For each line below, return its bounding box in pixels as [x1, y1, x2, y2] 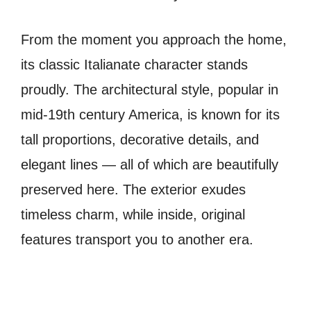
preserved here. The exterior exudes [21, 182, 246, 198]
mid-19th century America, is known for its [21, 107, 280, 123]
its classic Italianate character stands [21, 57, 248, 73]
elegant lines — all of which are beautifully [21, 157, 278, 173]
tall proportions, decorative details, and [21, 132, 259, 148]
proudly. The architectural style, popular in [21, 82, 278, 98]
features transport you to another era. [21, 232, 253, 248]
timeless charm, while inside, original [21, 207, 245, 223]
